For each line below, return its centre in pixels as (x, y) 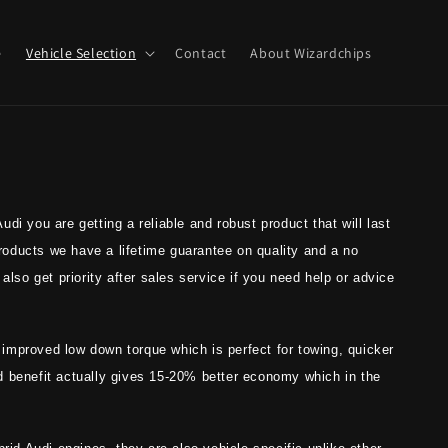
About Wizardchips (311, 52)
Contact (201, 52)
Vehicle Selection (81, 52)
